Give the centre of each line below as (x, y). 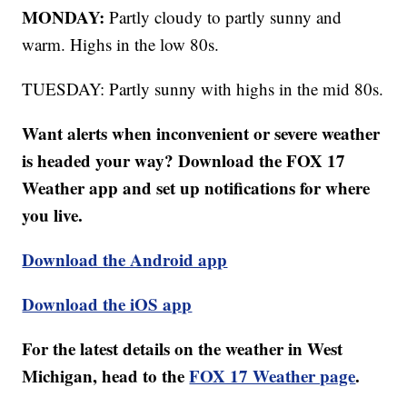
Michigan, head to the (106, 375)
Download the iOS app (107, 303)
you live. (53, 214)
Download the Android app (125, 259)
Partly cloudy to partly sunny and (223, 16)
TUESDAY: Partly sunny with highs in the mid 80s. (203, 88)
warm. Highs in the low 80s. (121, 44)
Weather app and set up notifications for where (196, 187)
